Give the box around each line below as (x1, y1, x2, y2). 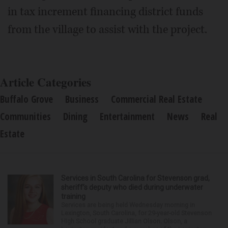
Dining (63, 110, 88, 124)
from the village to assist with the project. (8, 22, 207, 38)
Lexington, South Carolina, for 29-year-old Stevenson (61, 209, 212, 217)
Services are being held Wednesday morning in (61, 201, 195, 209)
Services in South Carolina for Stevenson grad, (61, 174, 210, 183)
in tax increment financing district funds (8, 4, 203, 20)
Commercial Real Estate (111, 93, 202, 106)
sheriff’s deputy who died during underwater (61, 183, 203, 192)
